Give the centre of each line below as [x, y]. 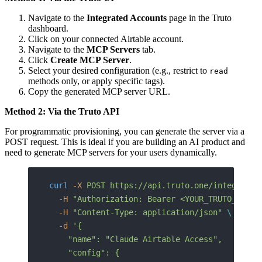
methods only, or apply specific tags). [96, 81]
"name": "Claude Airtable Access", [136, 239]
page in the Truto [199, 18]
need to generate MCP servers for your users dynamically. [111, 152]
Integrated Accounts [127, 18]
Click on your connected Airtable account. [106, 39]
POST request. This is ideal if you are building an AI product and [125, 142]
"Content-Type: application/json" [145, 212]
